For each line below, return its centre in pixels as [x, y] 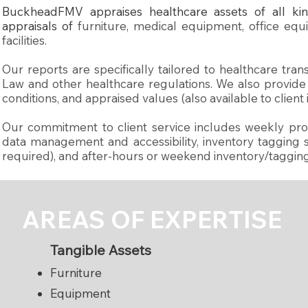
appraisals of [37, 25]
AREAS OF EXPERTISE [152, 219]
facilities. [24, 40]
